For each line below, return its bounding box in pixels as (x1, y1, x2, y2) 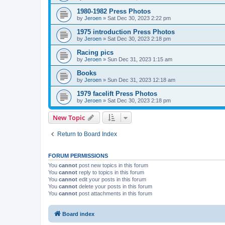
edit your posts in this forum (77, 176, 146, 182)
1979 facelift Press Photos (77, 89, 157, 97)
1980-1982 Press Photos (77, 7, 151, 15)
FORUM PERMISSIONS (48, 152, 108, 159)
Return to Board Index (57, 130, 117, 138)
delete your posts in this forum (77, 183, 152, 189)
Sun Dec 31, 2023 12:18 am (107, 76, 175, 83)
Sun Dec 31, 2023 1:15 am (107, 56, 172, 62)
